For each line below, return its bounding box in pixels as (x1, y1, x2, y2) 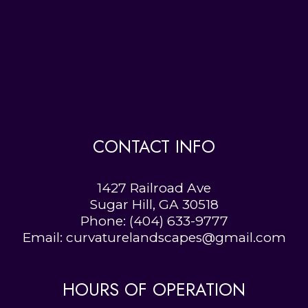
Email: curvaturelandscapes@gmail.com (22, 229, 286, 245)
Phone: (80, 212, 129, 229)
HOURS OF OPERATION (63, 276, 245, 302)
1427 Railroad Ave (97, 179, 211, 196)
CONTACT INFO (93, 133, 215, 159)
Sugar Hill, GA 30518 (89, 196, 219, 212)
